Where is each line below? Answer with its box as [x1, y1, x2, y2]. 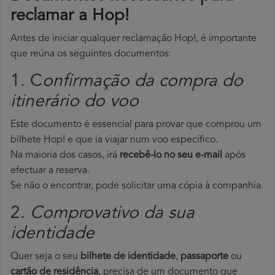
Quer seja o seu [10, 252, 80, 262]
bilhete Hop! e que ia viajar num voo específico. [10, 135, 218, 145]
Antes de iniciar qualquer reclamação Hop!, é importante [10, 34, 257, 44]
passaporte [180, 252, 228, 262]
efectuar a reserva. [10, 166, 90, 176]
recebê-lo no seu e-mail [120, 150, 222, 161]
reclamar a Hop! [10, 8, 130, 25]
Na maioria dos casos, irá [10, 150, 120, 161]
